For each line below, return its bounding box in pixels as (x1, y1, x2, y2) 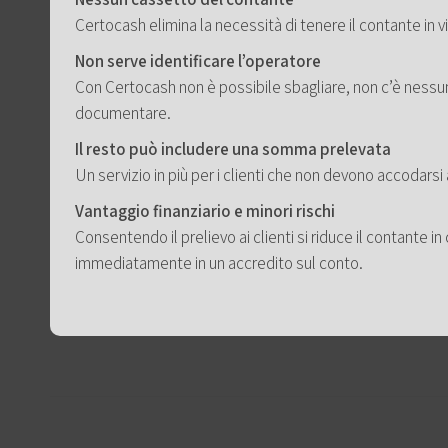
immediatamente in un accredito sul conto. (75, 252, 363, 275)
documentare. (75, 102, 171, 125)
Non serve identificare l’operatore (75, 50, 321, 73)
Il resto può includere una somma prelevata (75, 138, 391, 161)
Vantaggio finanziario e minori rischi (75, 200, 335, 223)
